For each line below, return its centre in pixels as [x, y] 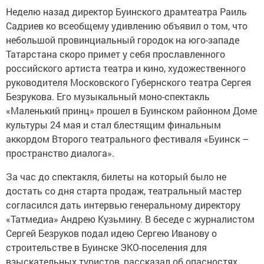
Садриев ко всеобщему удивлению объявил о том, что [127, 26]
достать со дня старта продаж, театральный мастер [124, 191]
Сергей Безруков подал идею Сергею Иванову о [111, 233]
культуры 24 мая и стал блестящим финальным [113, 125]
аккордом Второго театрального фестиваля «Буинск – [127, 139]
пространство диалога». [60, 153]
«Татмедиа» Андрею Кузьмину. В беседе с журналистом [130, 219]
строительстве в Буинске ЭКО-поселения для [106, 247]
